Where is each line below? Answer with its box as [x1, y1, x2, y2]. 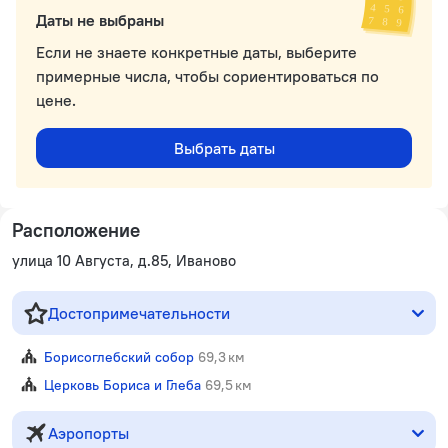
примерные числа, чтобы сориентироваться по [36, 66, 379, 86]
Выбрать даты [173, 138, 275, 158]
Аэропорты [48, 423, 129, 443]
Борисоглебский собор [44, 348, 194, 366]
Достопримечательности [48, 303, 230, 323]
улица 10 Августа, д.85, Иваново [12, 251, 236, 270]
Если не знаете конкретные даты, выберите [36, 42, 357, 62]
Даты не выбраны [36, 10, 164, 30]
